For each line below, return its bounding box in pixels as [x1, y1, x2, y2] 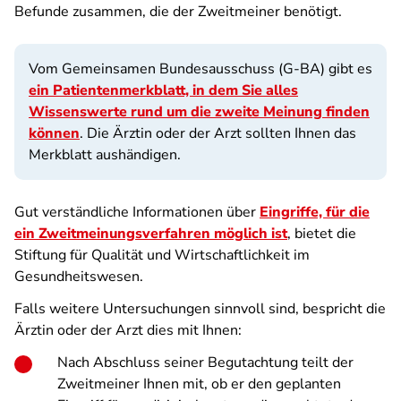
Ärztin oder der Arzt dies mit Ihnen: [14, 320, 242, 340]
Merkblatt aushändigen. [29, 145, 181, 165]
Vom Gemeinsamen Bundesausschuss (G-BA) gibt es [29, 59, 372, 79]
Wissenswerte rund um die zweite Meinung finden [29, 102, 370, 122]
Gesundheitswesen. [14, 267, 143, 286]
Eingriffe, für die [260, 202, 370, 222]
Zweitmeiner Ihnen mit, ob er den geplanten [57, 374, 341, 394]
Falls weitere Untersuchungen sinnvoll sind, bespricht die [14, 299, 386, 319]
